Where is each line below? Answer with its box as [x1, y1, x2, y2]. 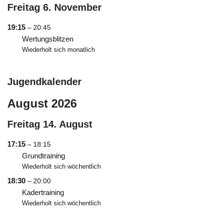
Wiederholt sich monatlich [22, 45, 95, 53]
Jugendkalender [7, 76, 82, 87]
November [54, 1, 102, 13]
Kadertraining [22, 188, 64, 197]
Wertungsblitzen [22, 34, 73, 43]
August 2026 [7, 96, 77, 110]
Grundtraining [22, 151, 65, 160]
